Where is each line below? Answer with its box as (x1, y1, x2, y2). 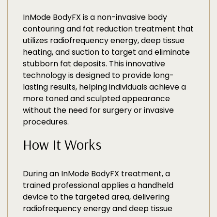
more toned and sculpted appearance (23, 93, 170, 104)
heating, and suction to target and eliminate (23, 46, 190, 58)
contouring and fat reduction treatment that (23, 23, 194, 34)
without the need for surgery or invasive (23, 105, 174, 116)
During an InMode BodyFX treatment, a (23, 168, 170, 179)
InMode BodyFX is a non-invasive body (23, 12, 167, 23)
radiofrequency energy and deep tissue (23, 203, 172, 214)
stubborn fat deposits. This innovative (23, 58, 165, 69)
